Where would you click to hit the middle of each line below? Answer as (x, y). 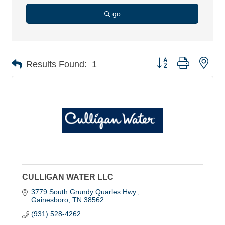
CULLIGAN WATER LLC (68, 177)
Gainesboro (49, 200)
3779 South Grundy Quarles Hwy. (84, 192)
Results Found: (57, 64)
